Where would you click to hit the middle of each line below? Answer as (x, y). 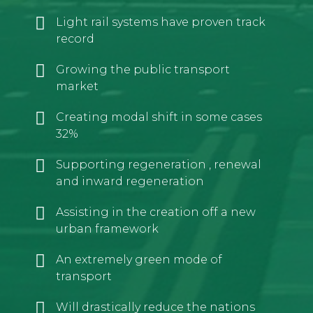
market (77, 86)
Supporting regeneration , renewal (159, 164)
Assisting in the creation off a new (156, 212)
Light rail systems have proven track (161, 22)
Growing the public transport (143, 69)
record (75, 38)
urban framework (107, 228)
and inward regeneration (130, 181)
